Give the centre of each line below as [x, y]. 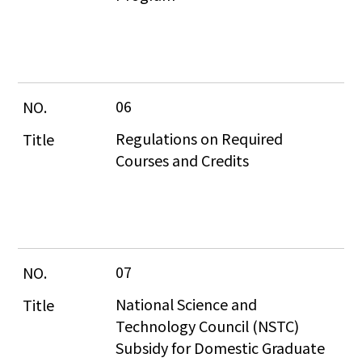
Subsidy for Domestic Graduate [222, 347]
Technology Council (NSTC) [209, 325]
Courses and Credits [183, 160]
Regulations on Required [201, 138]
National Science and [188, 303]
